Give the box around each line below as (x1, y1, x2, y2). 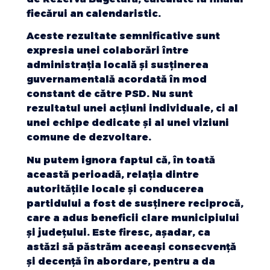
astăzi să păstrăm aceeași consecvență (27, 240, 236, 253)
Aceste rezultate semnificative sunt (27, 30, 220, 42)
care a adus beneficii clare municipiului (27, 212, 239, 224)
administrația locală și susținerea (27, 59, 209, 71)
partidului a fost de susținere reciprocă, (27, 197, 243, 209)
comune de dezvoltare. (27, 131, 151, 143)
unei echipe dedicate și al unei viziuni (27, 117, 229, 129)
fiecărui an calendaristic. (27, 7, 161, 19)
